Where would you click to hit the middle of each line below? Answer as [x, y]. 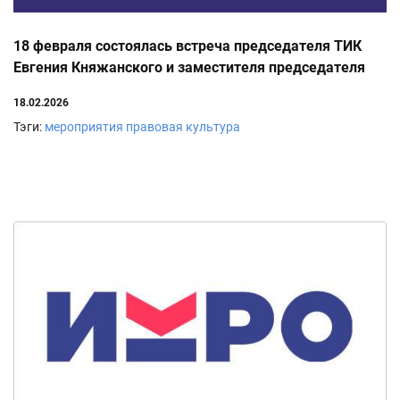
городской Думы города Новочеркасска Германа [180, 89]
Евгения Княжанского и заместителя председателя [189, 68]
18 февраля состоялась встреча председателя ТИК [187, 46]
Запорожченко [64, 111]
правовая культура [183, 127]
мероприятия [84, 127]
